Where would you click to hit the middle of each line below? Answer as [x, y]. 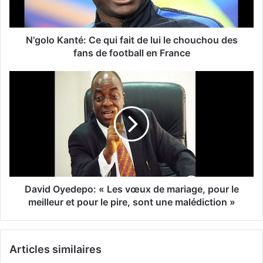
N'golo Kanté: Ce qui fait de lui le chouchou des [131, 40]
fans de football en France [131, 53]
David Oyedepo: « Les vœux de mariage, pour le [131, 189]
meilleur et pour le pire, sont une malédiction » [131, 202]
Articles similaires [55, 249]
